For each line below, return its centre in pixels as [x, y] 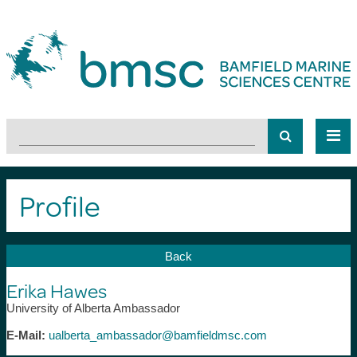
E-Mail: [25, 335]
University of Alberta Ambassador [93, 308]
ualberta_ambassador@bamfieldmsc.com [157, 335]
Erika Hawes [56, 290]
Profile [59, 205]
